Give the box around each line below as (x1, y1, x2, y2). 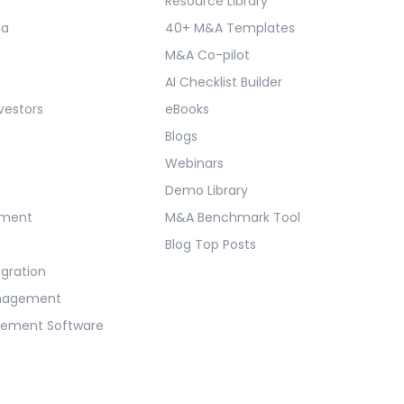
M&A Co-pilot (164, 46, 250, 65)
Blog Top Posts (164, 235, 256, 254)
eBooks (164, 100, 209, 119)
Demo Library (164, 181, 248, 200)
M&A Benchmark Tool (164, 208, 300, 227)
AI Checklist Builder (164, 73, 282, 92)
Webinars (164, 154, 224, 173)
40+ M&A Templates (164, 19, 295, 38)
